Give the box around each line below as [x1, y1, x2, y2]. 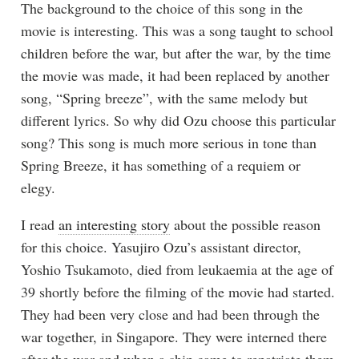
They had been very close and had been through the [20, 305, 320, 325]
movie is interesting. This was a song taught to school [20, 21, 333, 41]
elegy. [20, 178, 55, 198]
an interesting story [58, 215, 170, 235]
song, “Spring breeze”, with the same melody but [20, 88, 308, 108]
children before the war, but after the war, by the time [20, 43, 331, 63]
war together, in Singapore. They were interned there [20, 327, 327, 347]
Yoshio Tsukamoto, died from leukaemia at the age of [20, 260, 333, 280]
